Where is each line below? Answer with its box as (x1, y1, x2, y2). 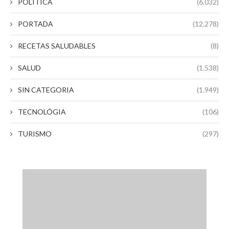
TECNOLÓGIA (18, 107, 66, 117)
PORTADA (18, 19, 53, 29)
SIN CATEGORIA (18, 85, 74, 95)
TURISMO (18, 129, 52, 139)
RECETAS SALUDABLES (18, 41, 96, 51)
